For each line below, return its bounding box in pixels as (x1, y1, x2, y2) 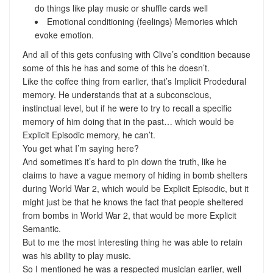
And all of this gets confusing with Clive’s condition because (22, 48, 250, 60)
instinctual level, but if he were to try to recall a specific (22, 101, 232, 114)
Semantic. (22, 222, 61, 235)
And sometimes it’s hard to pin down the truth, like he (22, 155, 227, 168)
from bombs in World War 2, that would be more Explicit (22, 208, 236, 221)
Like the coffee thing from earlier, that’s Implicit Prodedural (22, 74, 246, 87)
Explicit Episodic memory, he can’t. (22, 128, 155, 141)
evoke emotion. (34, 28, 94, 41)
